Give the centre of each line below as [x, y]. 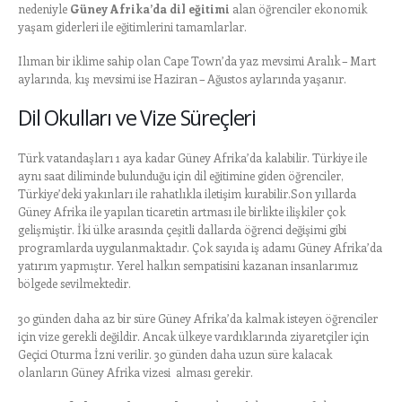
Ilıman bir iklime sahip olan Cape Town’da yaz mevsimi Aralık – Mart [197, 61]
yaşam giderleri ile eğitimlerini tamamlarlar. [132, 26]
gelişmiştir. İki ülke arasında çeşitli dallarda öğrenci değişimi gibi [182, 230]
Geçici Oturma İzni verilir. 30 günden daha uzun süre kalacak [175, 354]
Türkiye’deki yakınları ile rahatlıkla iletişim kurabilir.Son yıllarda [187, 194]
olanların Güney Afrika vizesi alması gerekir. [135, 371]
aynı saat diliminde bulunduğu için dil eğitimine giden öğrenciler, [181, 176]
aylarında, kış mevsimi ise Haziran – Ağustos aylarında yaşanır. [182, 79]
